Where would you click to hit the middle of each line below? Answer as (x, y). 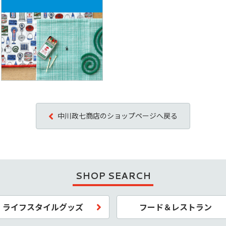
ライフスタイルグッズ (43, 207)
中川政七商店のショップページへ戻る (118, 116)
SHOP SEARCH (113, 176)
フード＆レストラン (175, 207)
